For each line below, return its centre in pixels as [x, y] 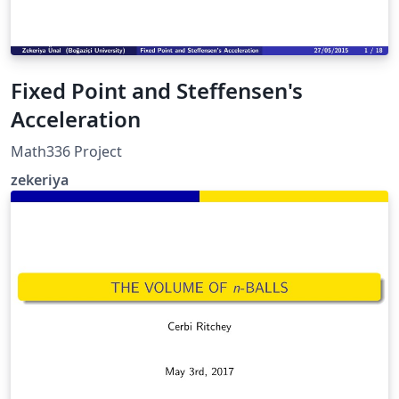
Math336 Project [66, 151]
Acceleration [76, 118]
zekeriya [40, 179]
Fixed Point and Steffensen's [157, 90]
